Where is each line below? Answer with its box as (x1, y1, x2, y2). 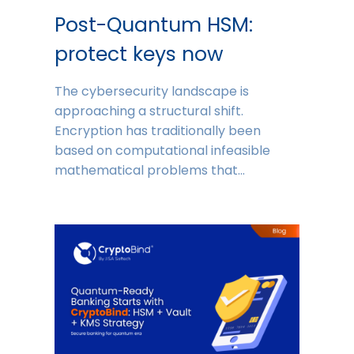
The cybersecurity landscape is (54, 81, 249, 100)
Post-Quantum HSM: (54, 10, 253, 39)
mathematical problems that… (54, 160, 245, 179)
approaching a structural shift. (54, 101, 243, 120)
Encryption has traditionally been (54, 121, 261, 140)
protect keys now (54, 40, 224, 68)
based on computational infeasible (54, 141, 270, 160)
